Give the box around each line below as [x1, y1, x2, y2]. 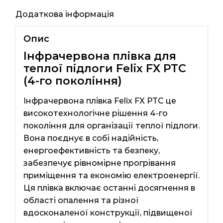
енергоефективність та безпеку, [23, 145, 160, 155]
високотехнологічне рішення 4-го [23, 108, 168, 118]
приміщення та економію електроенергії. [23, 170, 200, 180]
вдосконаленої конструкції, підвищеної [23, 208, 193, 218]
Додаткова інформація [15, 9, 114, 19]
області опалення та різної [23, 195, 139, 205]
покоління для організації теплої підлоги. [23, 120, 200, 130]
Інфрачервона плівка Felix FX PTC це [23, 96, 176, 106]
